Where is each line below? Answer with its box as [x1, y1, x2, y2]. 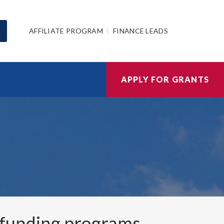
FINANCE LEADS [113, 26, 168, 35]
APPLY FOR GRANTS [120, 74, 209, 84]
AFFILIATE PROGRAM [28, 26, 103, 35]
